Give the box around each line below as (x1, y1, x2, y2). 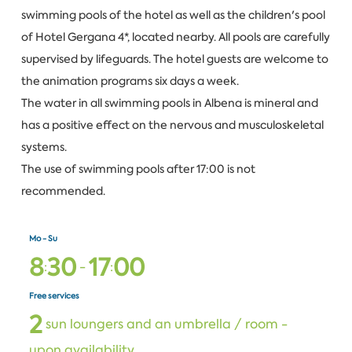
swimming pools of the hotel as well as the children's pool (20, 8, 325, 23)
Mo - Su (28, 233, 57, 244)
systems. (20, 140, 67, 155)
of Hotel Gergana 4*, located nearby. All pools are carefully (20, 30, 330, 45)
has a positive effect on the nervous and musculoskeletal (20, 118, 324, 133)
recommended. (20, 184, 105, 199)
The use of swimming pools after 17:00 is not (20, 162, 255, 177)
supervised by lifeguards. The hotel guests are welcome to (20, 52, 328, 67)
